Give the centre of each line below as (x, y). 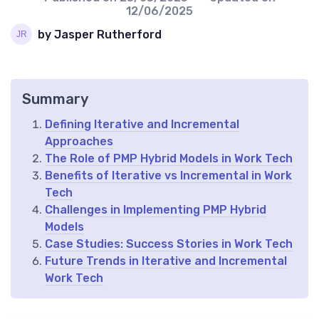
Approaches (79, 142)
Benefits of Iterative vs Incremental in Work (168, 176)
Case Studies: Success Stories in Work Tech (169, 244)
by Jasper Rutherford (100, 34)
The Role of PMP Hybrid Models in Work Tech (169, 159)
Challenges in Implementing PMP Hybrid (156, 210)
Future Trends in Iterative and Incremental (166, 261)
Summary (55, 99)
